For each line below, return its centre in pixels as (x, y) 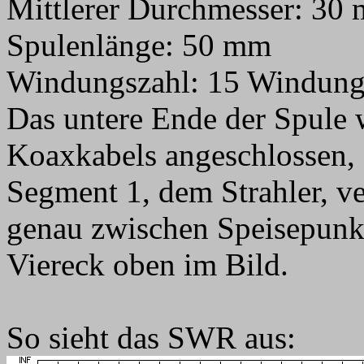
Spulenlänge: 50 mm (139, 45)
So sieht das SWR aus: (151, 338)
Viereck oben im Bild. (147, 264)
